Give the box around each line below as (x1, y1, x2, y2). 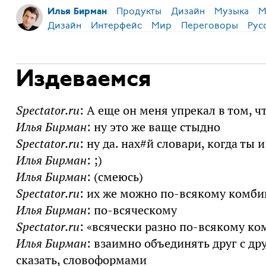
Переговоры (180, 18, 238, 32)
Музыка (214, 5, 249, 18)
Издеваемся (15, 68, 151, 92)
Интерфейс (90, 18, 142, 32)
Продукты (116, 5, 161, 18)
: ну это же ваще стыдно (86, 119, 220, 135)
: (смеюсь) (86, 169, 143, 185)
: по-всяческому (86, 202, 177, 218)
